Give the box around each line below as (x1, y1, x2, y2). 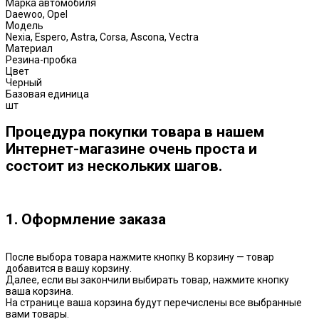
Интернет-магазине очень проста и (6, 140, 257, 158)
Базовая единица (6, 88, 89, 100)
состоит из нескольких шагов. (6, 157, 222, 175)
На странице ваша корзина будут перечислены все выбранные (6, 297, 302, 309)
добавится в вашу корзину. (6, 263, 132, 275)
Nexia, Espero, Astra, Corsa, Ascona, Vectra (6, 31, 199, 43)
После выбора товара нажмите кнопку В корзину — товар (6, 251, 274, 263)
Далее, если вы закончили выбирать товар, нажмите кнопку (6, 274, 289, 286)
